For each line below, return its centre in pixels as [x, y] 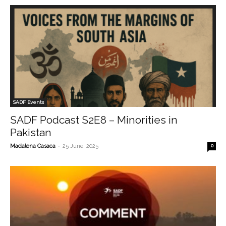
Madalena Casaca [33, 146]
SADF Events [29, 102]
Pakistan [31, 132]
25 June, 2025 [80, 146]
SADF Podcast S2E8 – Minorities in [94, 120]
